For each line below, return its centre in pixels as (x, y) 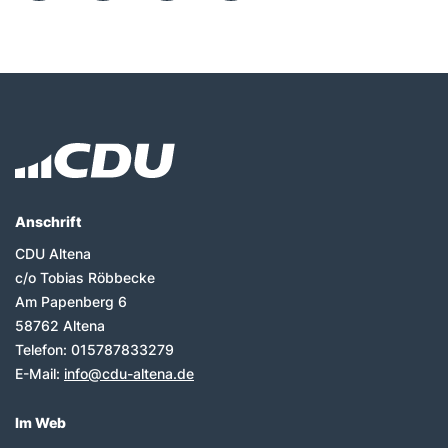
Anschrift (48, 222)
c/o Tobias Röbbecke (85, 277)
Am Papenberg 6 (71, 301)
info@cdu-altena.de (129, 373)
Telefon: (43, 349)
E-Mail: (39, 373)
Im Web (40, 422)
